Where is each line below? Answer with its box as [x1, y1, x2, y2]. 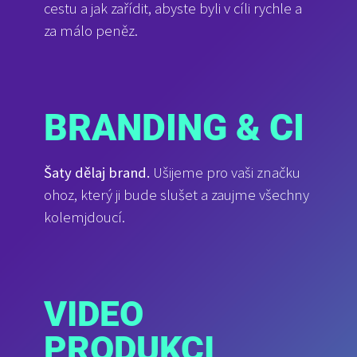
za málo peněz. [44, 21, 138, 40]
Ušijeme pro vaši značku [150, 163, 300, 182]
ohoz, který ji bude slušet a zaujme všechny [44, 186, 309, 205]
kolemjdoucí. [44, 208, 125, 227]
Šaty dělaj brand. [44, 163, 150, 182]
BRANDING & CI [44, 106, 304, 150]
